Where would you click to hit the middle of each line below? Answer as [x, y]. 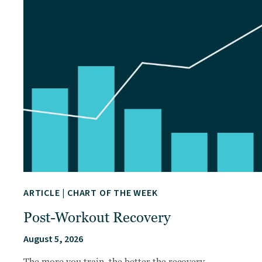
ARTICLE [43, 193]
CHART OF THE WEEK [113, 193]
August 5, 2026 [53, 239]
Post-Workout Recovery [97, 218]
